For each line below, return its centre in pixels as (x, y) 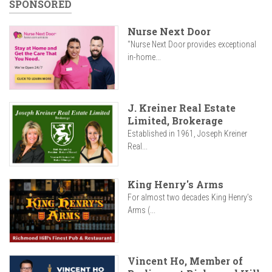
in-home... (144, 57)
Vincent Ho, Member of (185, 261)
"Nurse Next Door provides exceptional (192, 44)
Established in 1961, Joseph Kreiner (187, 134)
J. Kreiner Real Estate (182, 108)
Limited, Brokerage (175, 121)
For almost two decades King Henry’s (190, 198)
